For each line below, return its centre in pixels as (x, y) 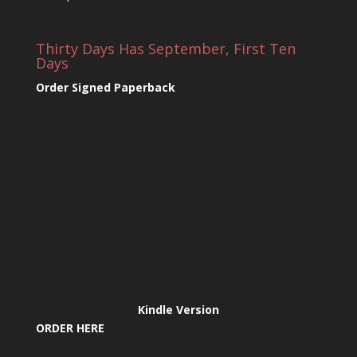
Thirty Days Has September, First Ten (165, 48)
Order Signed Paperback (105, 87)
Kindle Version (178, 309)
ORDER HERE (70, 328)
